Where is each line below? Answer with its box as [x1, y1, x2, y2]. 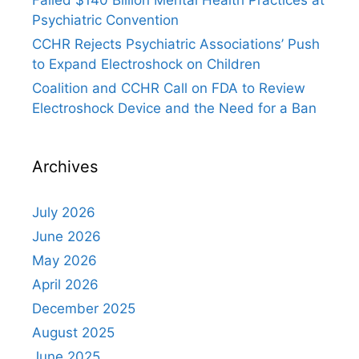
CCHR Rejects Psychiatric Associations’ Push [32, 36, 320, 53]
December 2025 [32, 301, 135, 317]
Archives [32, 157, 98, 177]
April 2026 [32, 276, 99, 293]
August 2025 [32, 325, 115, 341]
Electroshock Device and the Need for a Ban [32, 100, 317, 117]
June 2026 [32, 228, 101, 245]
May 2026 [32, 252, 97, 269]
